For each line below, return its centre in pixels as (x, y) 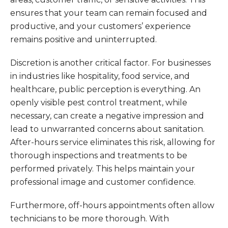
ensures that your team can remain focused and (109, 13)
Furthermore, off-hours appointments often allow (112, 205)
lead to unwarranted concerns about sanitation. (107, 129)
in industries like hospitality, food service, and (100, 76)
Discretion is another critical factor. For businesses (110, 63)
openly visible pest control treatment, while (99, 103)
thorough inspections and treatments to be (99, 155)
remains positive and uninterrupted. (83, 39)
